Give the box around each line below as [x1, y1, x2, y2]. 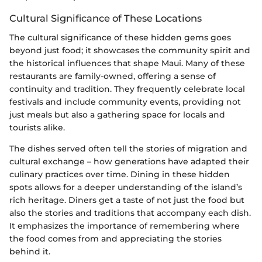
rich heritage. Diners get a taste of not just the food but [9, 194, 244, 205]
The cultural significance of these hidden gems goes [9, 32, 231, 43]
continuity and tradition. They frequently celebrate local [9, 83, 245, 94]
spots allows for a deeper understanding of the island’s [9, 181, 242, 192]
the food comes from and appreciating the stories [9, 233, 222, 244]
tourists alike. [9, 122, 65, 133]
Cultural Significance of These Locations [9, 12, 202, 25]
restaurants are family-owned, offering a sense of [9, 70, 216, 81]
